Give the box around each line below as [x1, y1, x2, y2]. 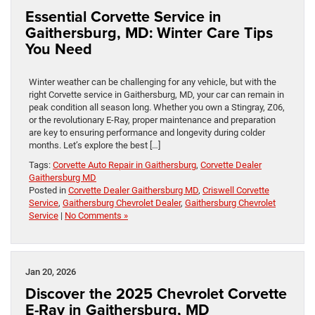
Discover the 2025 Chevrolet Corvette [25, 282, 287, 304]
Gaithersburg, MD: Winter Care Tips [25, 21, 273, 44]
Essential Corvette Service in [25, 5, 221, 27]
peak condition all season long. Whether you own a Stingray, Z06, [29, 101, 285, 112]
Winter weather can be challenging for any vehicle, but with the [29, 76, 276, 87]
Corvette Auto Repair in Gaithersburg [53, 159, 196, 170]
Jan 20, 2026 [25, 266, 76, 277]
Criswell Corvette [202, 184, 269, 195]
